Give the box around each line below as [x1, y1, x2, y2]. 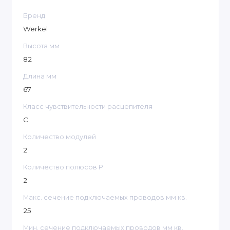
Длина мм [23, 72, 56, 81]
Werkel [23, 24, 48, 33]
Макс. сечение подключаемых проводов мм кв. [23, 194, 187, 202]
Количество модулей [23, 133, 96, 141]
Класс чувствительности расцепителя [23, 103, 152, 111]
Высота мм [23, 42, 60, 50]
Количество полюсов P [23, 163, 103, 171]
